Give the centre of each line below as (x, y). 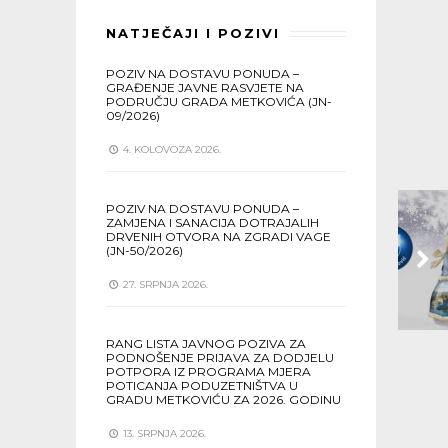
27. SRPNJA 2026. (164, 284)
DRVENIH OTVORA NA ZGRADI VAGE (218, 236)
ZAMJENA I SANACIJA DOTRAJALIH (212, 222)
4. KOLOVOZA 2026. (170, 149)
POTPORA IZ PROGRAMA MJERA (208, 371)
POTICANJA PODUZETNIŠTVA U (202, 385)
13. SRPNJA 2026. (163, 433)
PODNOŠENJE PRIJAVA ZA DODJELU (220, 357)
